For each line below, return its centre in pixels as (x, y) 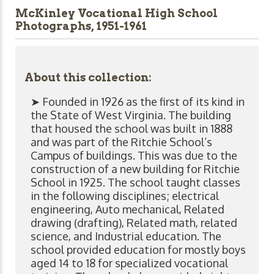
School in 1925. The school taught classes (135, 182)
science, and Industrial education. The (126, 236)
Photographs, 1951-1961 (81, 26)
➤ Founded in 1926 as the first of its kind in (138, 101)
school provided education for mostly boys (138, 249)
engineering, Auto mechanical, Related (128, 209)
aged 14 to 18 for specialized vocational (129, 263)
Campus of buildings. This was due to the (134, 155)
